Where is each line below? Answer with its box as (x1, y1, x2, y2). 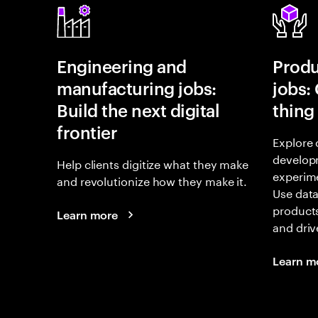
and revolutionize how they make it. (57, 171, 248, 189)
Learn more (57, 207, 119, 222)
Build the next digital (57, 99, 220, 121)
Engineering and (57, 55, 187, 77)
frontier (57, 121, 118, 143)
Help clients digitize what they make (57, 154, 249, 172)
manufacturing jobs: (57, 77, 216, 99)
